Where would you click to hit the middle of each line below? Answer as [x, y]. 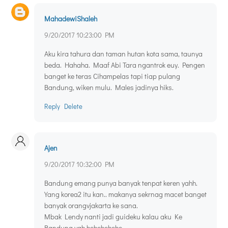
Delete [73, 106]
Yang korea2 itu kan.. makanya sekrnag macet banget [125, 194]
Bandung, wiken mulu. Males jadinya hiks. [109, 88]
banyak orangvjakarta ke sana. [91, 206]
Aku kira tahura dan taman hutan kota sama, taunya [123, 54]
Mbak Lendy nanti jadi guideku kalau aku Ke [113, 217]
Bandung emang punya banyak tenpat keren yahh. [121, 183]
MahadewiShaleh [71, 19]
